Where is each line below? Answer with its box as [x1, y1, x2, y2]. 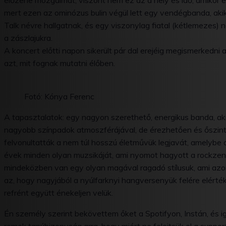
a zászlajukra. [4, 33, 52, 43]
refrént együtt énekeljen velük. [4, 188, 113, 198]
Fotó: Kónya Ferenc [24, 91, 94, 102]
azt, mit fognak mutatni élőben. [4, 58, 115, 69]
